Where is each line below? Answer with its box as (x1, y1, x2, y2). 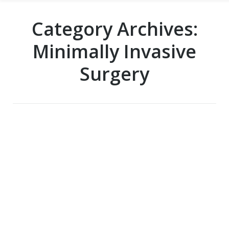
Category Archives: (31, 16, 198, 41)
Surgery (80, 61, 149, 86)
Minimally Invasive (33, 39, 196, 64)
